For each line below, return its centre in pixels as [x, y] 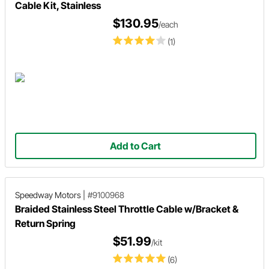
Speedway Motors [48, 195]
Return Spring [45, 223]
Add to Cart [136, 146]
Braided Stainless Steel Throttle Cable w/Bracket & [127, 209]
